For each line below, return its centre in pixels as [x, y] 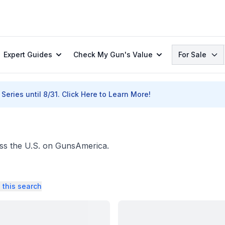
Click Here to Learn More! [106, 94]
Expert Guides [28, 54]
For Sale [192, 54]
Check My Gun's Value [113, 54]
